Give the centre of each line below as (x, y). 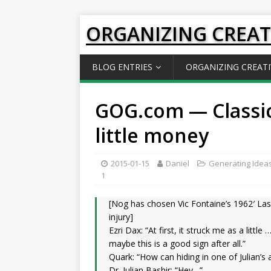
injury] (121, 217)
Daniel (178, 163)
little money (152, 135)
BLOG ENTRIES (122, 67)
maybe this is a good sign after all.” (177, 243)
